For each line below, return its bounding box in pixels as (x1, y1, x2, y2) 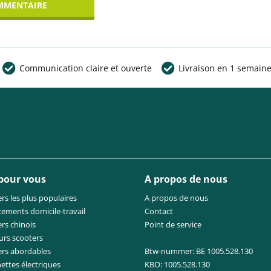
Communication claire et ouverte (19, 62, 152, 74)
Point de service (145, 219, 201, 230)
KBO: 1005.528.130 (145, 259, 210, 270)
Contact (145, 206, 173, 217)
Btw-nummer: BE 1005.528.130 (145, 246, 253, 256)
